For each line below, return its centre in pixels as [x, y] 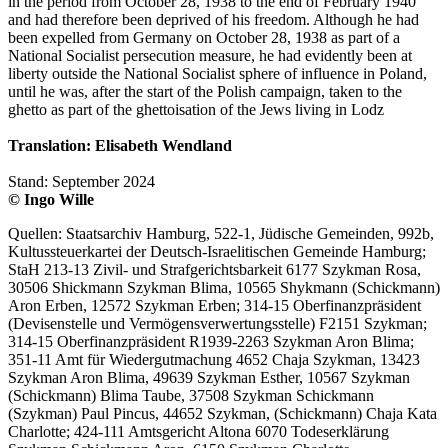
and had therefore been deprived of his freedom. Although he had [213, 20]
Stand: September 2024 [81, 182]
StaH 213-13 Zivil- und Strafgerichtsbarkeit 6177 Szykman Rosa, [214, 270]
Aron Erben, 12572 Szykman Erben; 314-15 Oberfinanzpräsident [214, 306]
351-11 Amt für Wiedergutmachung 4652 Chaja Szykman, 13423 [214, 360]
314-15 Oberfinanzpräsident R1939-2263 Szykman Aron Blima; [211, 342]
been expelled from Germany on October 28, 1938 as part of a [204, 38]
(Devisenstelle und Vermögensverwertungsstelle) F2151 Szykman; [217, 324]
